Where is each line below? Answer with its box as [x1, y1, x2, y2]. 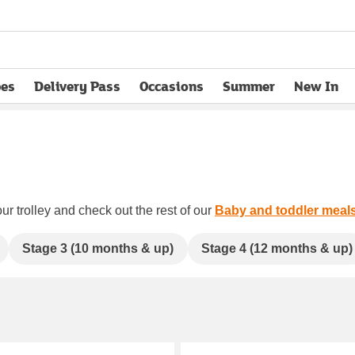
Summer [223, 76, 275, 96]
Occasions [139, 76, 204, 96]
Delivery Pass [34, 76, 120, 96]
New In [294, 76, 338, 96]
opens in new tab [33, 86, 141, 105]
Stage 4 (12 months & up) [201, 241, 353, 255]
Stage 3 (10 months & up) [22, 241, 174, 255]
